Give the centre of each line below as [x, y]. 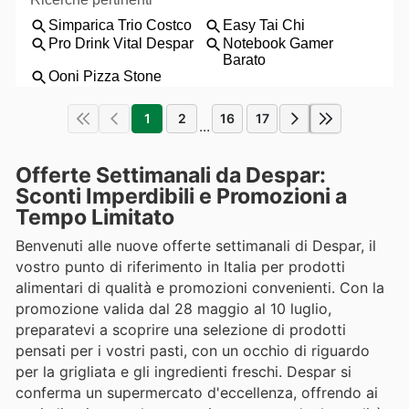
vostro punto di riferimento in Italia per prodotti [180, 267]
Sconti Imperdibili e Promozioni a [181, 197]
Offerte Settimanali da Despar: [171, 176]
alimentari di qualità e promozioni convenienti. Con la [200, 288]
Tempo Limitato [95, 218]
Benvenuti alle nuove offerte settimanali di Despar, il [196, 246]
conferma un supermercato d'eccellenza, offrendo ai [197, 393]
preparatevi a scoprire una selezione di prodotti [181, 330]
